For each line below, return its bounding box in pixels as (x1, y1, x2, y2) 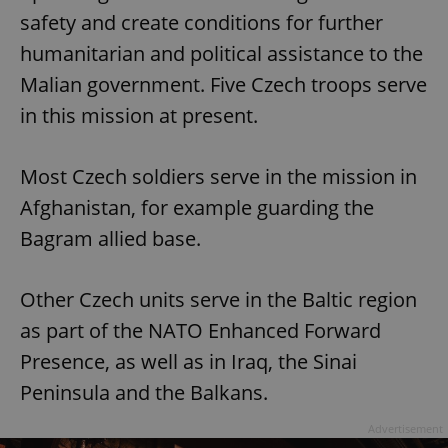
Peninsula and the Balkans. (20, 379, 268, 407)
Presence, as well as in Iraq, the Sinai (20, 348, 357, 376)
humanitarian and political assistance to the (20, 40, 423, 68)
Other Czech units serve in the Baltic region (20, 286, 417, 314)
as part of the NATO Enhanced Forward (20, 317, 381, 345)
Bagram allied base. (20, 225, 201, 253)
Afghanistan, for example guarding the (20, 194, 374, 222)
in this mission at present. (20, 102, 258, 130)
